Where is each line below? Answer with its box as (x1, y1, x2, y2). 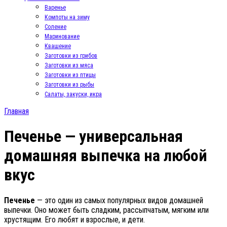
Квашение (45, 43, 71, 50)
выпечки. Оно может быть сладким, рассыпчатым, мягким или (4, 205, 209, 215)
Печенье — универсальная (4, 127, 183, 146)
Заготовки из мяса (45, 62, 93, 69)
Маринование (45, 33, 80, 40)
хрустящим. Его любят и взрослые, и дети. (4, 214, 145, 224)
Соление (45, 23, 66, 30)
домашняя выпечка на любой (4, 146, 207, 166)
